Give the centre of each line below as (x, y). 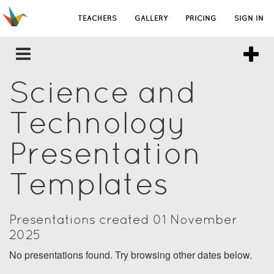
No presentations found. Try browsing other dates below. (131, 255)
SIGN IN (249, 18)
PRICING (201, 18)
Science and (103, 92)
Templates (89, 184)
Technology (98, 123)
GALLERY (151, 18)
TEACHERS (97, 18)
